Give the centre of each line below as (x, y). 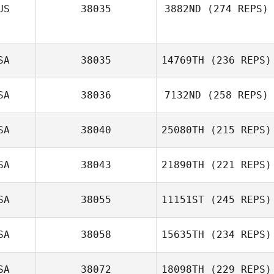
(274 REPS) (235, 9)
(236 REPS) (238, 60)
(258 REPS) (235, 95)
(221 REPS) (238, 165)
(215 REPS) (238, 130)
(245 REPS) (238, 200)
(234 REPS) (238, 235)
